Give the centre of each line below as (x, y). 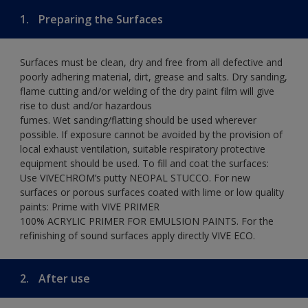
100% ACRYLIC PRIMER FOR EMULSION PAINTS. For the (147, 221)
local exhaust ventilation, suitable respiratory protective (143, 148)
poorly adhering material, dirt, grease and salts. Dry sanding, (154, 76)
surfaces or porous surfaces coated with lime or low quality (152, 192)
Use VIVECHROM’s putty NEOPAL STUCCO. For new (135, 177)
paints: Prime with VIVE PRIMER (90, 206)
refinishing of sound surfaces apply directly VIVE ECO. (137, 235)
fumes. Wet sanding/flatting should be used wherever (138, 120)
